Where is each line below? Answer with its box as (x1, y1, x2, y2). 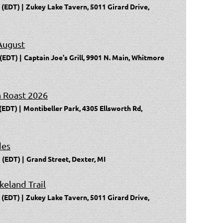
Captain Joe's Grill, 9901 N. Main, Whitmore (24, 52, 164, 62)
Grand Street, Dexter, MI (26, 154, 106, 163)
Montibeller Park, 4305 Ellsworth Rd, (23, 103, 142, 112)
